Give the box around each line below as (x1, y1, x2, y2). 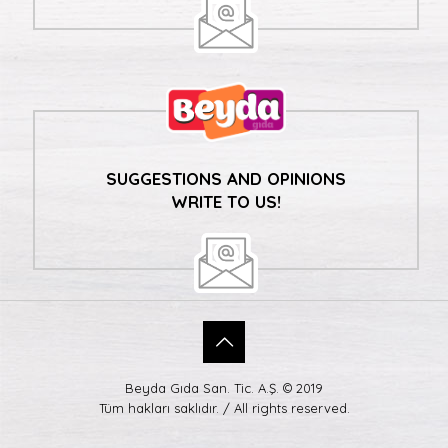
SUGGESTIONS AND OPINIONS (106, 168, 346, 190)
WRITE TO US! (171, 191, 281, 213)
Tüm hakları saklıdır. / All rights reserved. (98, 400, 350, 417)
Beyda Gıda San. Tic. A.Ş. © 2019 (125, 380, 323, 397)
